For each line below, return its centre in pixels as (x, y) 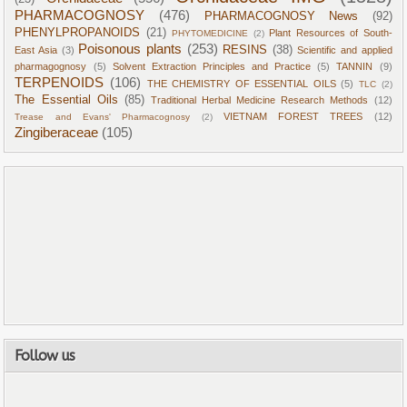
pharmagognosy (51, 67)
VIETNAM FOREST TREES (293, 117)
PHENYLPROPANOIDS (78, 33)
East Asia (36, 50)
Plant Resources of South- (331, 33)
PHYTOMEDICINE (210, 34)
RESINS (245, 50)
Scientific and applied (345, 50)
